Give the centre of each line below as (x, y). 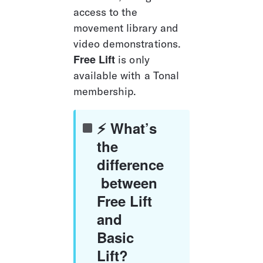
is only (134, 59)
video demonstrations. (128, 43)
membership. (105, 91)
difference (130, 164)
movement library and (127, 28)
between (129, 182)
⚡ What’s (129, 128)
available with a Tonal (127, 75)
